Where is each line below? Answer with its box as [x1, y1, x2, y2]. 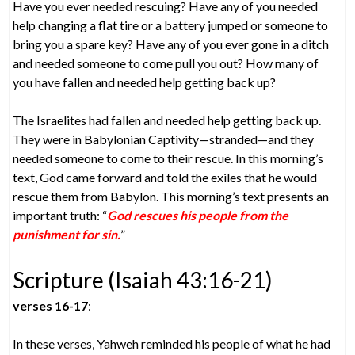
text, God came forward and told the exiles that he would [13, 169, 318, 185]
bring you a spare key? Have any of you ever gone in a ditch [13, 36, 330, 52]
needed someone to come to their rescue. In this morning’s [13, 150, 324, 166]
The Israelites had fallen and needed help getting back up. [13, 112, 322, 128]
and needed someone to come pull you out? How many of [13, 55, 319, 71]
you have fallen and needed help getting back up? [13, 74, 277, 90]
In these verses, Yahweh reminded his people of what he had [13, 335, 331, 351]
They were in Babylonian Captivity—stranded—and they [13, 131, 315, 147]
